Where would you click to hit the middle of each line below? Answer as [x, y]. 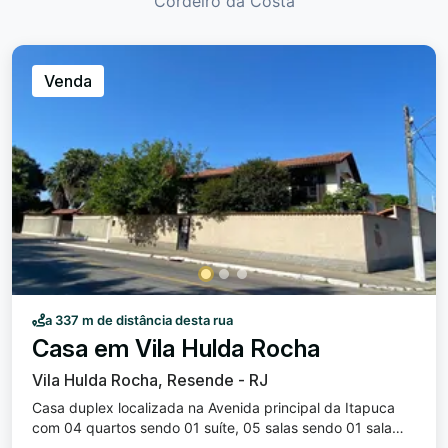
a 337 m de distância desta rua [139, 320]
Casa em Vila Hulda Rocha [176, 348]
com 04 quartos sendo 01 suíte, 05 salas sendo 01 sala [212, 427]
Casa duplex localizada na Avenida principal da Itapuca [213, 407]
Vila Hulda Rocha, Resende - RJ [150, 380]
